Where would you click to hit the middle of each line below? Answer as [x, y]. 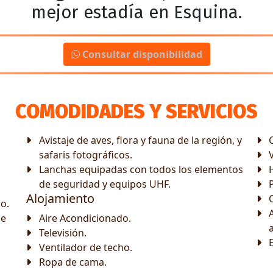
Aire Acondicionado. [85, 218]
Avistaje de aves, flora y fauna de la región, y [141, 140]
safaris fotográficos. [86, 155]
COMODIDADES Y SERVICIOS [136, 112]
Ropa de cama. [73, 262]
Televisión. [63, 233]
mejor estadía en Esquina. [136, 12]
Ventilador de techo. [86, 247]
